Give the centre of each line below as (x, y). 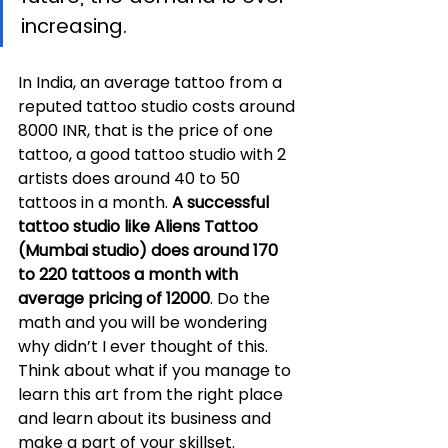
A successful (222, 202)
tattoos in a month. (95, 202)
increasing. (74, 25)
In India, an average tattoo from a (152, 82)
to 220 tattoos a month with (130, 274)
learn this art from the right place (152, 394)
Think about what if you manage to (156, 370)
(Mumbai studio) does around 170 (150, 250)
